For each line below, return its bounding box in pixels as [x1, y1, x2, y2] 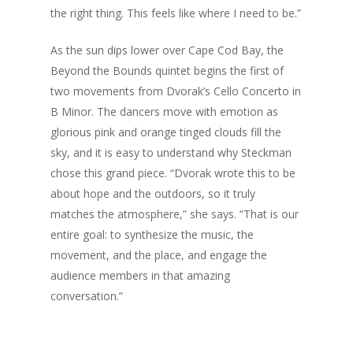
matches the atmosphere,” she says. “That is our [50, 206, 299, 221]
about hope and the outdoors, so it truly [50, 185, 256, 201]
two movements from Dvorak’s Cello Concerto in [50, 83, 302, 98]
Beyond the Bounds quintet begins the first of [50, 62, 284, 78]
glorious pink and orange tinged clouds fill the [50, 124, 282, 139]
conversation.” [50, 288, 124, 303]
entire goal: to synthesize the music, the [50, 226, 255, 242]
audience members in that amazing [50, 267, 231, 283]
